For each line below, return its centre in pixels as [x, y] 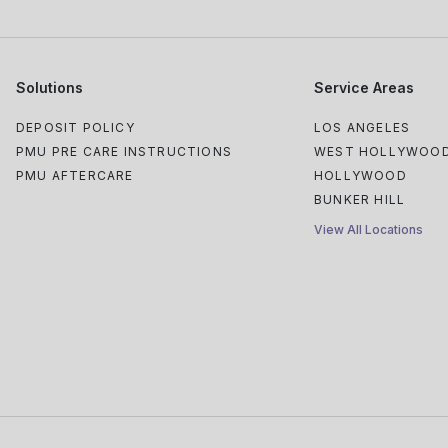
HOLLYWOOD [360, 175]
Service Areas [364, 87]
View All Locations [368, 229]
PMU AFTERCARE [75, 175]
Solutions [49, 87]
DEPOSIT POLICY [75, 127]
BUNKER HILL [360, 199]
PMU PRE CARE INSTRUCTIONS [124, 151]
